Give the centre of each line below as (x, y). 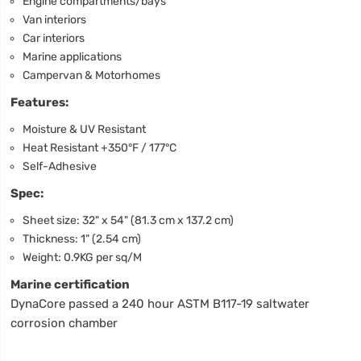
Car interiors (54, 37)
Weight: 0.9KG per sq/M (83, 257)
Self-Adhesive (60, 166)
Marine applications (73, 56)
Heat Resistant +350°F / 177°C (100, 147)
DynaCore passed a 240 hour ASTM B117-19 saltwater (160, 303)
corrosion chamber (64, 323)
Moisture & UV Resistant (85, 129)
